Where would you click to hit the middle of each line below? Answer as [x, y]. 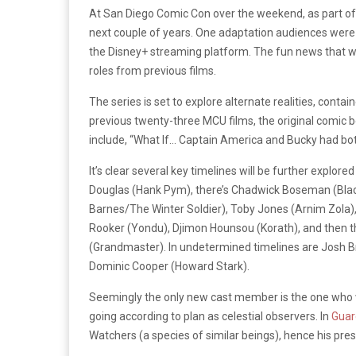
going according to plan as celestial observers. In [210, 316]
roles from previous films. [154, 70]
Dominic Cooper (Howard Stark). [170, 266]
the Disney [115, 51]
